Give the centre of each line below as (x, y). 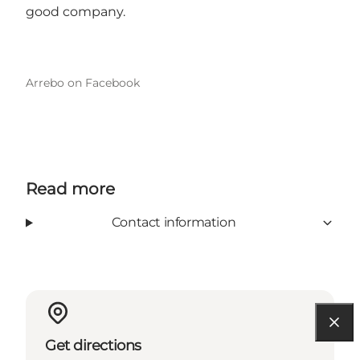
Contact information (174, 223)
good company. (76, 12)
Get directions (93, 346)
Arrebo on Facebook (83, 83)
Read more (70, 189)
